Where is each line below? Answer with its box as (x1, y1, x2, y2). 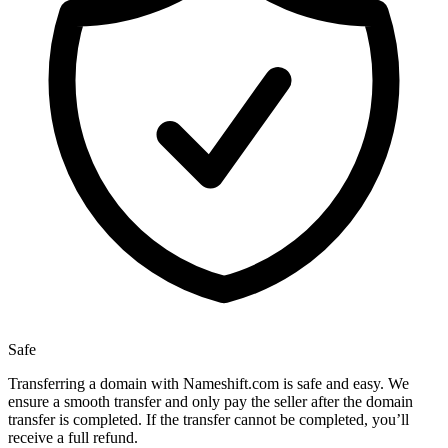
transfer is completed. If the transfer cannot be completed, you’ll (8, 411, 409, 429)
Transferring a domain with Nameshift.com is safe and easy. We (8, 375, 409, 393)
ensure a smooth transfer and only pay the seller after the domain (8, 393, 413, 411)
